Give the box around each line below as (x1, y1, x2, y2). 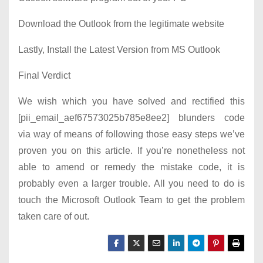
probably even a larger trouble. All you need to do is (18, 178, 245, 189)
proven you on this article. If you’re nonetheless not (18, 146, 245, 156)
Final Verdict (18, 70, 70, 81)
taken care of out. (18, 211, 89, 222)
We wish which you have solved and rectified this (18, 96, 245, 107)
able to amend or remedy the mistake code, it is (18, 162, 245, 173)
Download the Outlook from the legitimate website (18, 19, 224, 29)
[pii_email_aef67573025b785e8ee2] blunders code (18, 113, 245, 123)
